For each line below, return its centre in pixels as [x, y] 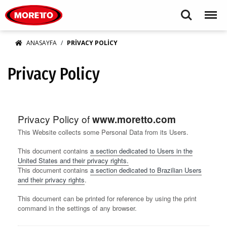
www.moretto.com [134, 119]
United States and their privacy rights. [73, 160]
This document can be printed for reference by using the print [107, 198]
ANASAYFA [42, 43]
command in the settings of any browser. [77, 208]
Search [186, 10]
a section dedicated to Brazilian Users [146, 170]
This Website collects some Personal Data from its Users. [103, 132]
